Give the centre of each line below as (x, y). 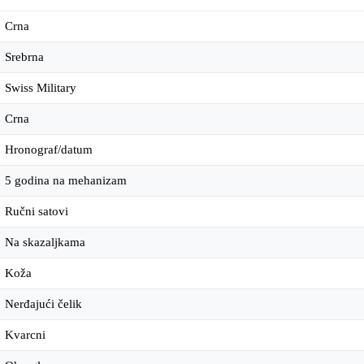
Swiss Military (41, 88)
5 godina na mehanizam (66, 181)
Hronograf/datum (49, 150)
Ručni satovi (37, 212)
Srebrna (24, 57)
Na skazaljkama (45, 243)
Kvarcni (25, 335)
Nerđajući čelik (43, 304)
